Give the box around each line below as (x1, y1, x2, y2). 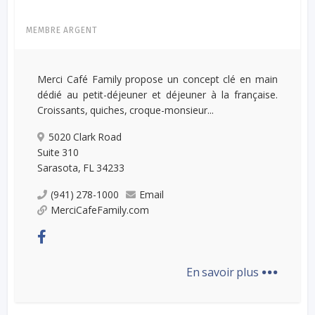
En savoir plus (186, 264, 261, 280)
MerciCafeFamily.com (51, 202, 150, 217)
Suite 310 (37, 145, 79, 159)
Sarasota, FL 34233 (37, 160, 125, 174)
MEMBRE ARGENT (26, 25, 98, 35)
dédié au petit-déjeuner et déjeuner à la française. (37, 87, 278, 101)
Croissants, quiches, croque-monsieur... (37, 103, 214, 117)
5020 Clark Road (49, 129, 122, 143)
